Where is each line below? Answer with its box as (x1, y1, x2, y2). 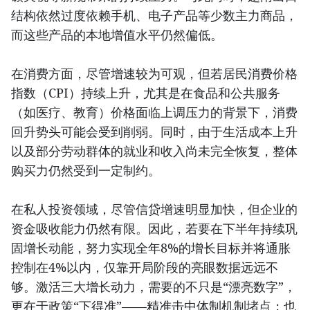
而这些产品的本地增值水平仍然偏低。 (11, 26, 223, 43)
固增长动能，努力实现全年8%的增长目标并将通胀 (11, 239, 291, 256)
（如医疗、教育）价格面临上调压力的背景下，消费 (11, 103, 298, 120)
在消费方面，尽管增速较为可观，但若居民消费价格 (11, 64, 298, 82)
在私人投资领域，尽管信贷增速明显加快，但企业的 (11, 200, 298, 217)
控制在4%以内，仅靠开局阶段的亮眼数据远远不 (11, 258, 278, 275)
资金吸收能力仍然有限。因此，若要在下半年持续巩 (11, 219, 298, 237)
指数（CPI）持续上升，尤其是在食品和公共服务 (11, 84, 280, 101)
